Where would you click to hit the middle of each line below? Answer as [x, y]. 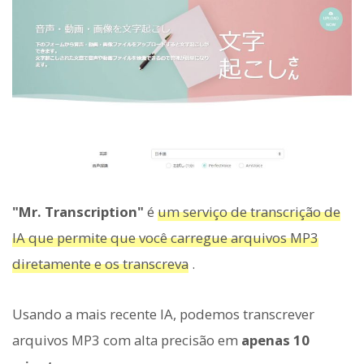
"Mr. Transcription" [78, 211]
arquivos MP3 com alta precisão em [127, 340]
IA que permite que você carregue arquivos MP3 [165, 237]
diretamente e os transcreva [100, 263]
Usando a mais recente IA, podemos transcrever [163, 314]
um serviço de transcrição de [249, 211]
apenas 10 [275, 340]
